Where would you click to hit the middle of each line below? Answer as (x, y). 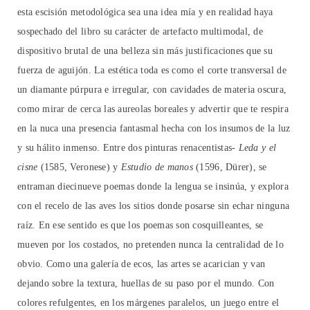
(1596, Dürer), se (230, 167)
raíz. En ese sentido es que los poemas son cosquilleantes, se (140, 226)
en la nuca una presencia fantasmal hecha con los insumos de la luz (154, 129)
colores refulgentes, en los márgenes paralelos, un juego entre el (148, 303)
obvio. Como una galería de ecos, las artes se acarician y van (142, 264)
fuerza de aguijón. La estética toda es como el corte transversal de (152, 71)
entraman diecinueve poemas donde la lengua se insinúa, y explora (153, 187)
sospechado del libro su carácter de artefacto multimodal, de (140, 32)
